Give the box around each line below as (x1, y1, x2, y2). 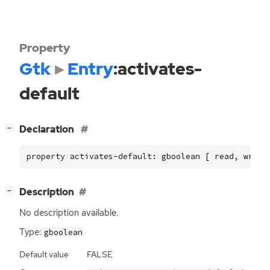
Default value (19, 248, 69, 260)
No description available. (19, 207, 118, 219)
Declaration (19, 123, 76, 136)
